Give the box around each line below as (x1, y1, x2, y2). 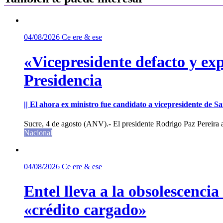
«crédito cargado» (24, 200, 146, 219)
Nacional (24, 128, 52, 137)
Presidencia (24, 71, 102, 89)
